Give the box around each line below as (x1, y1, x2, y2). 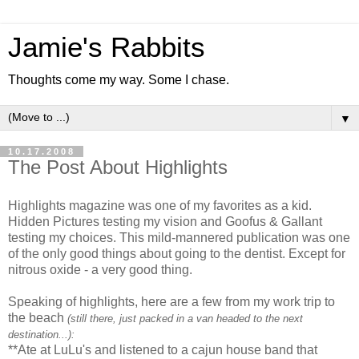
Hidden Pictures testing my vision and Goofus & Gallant (8, 214, 322, 228)
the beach (8, 310, 67, 325)
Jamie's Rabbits (8, 32, 205, 63)
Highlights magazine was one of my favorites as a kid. (8, 198, 312, 212)
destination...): (8, 328, 75, 341)
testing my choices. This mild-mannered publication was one (8, 230, 350, 244)
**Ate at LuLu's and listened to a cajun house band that (8, 342, 317, 357)
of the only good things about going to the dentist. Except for (8, 246, 345, 260)
